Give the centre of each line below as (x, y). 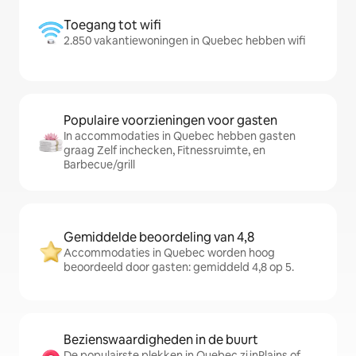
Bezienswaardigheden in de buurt (161, 340)
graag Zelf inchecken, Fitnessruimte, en (164, 150)
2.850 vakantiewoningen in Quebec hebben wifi (184, 41)
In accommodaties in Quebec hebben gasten (180, 136)
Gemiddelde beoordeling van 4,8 (159, 237)
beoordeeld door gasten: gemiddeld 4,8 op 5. (179, 267)
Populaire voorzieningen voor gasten (170, 120)
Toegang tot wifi (112, 25)
